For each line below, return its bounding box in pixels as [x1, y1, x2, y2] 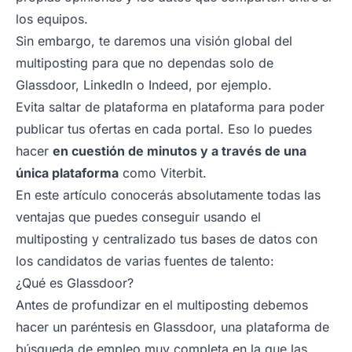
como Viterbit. [119, 164, 207, 181]
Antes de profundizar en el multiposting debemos [16, 296, 308, 313]
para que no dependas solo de [92, 54, 273, 71]
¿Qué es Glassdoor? [16, 274, 134, 291]
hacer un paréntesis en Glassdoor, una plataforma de [16, 318, 329, 335]
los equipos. [16, 10, 88, 27]
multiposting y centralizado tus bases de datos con [16, 230, 317, 247]
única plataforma [16, 164, 119, 181]
